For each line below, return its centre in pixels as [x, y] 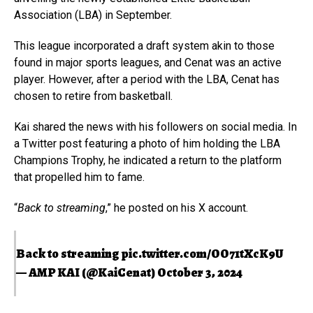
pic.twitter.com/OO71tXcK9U [202, 253]
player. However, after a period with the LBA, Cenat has [147, 79]
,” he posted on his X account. [177, 208]
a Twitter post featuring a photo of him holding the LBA [147, 143]
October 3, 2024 [200, 272]
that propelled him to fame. [79, 177]
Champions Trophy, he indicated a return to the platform [148, 160]
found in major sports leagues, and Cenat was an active [148, 62]
